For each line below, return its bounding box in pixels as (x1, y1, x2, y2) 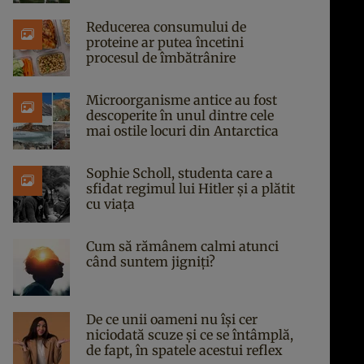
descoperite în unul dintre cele (86, 107, 274, 123)
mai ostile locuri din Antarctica (86, 123, 279, 139)
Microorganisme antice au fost (86, 92, 277, 108)
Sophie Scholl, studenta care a (86, 165, 273, 181)
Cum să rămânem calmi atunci (86, 238, 279, 254)
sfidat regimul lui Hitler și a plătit (86, 180, 295, 197)
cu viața (86, 196, 135, 212)
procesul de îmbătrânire (86, 50, 236, 66)
